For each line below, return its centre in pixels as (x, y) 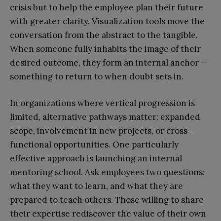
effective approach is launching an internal (96, 158)
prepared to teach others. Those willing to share (107, 200)
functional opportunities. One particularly (94, 144)
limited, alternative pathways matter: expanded (105, 117)
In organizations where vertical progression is (102, 103)
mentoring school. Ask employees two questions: (107, 172)
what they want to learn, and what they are (96, 186)
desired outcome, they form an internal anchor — (109, 62)
